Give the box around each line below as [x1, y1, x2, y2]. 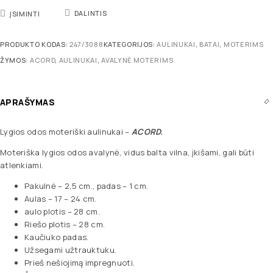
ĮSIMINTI [10, 9, 40, 18]
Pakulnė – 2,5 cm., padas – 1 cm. [24, 180, 149, 191]
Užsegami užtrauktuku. [24, 244, 117, 255]
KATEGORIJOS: [103, 39, 157, 49]
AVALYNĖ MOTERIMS [101, 55, 174, 65]
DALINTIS [74, 8, 107, 18]
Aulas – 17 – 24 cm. [24, 193, 97, 204]
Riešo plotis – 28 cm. [24, 218, 105, 230]
